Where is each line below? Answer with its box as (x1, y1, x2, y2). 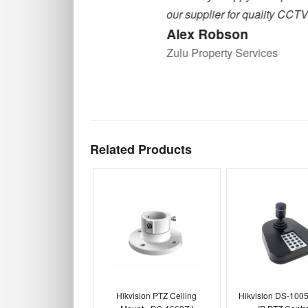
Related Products (90, 140, 192, 159)
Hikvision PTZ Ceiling (116, 289, 197, 301)
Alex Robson (111, 24, 192, 44)
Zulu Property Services (111, 45, 222, 61)
